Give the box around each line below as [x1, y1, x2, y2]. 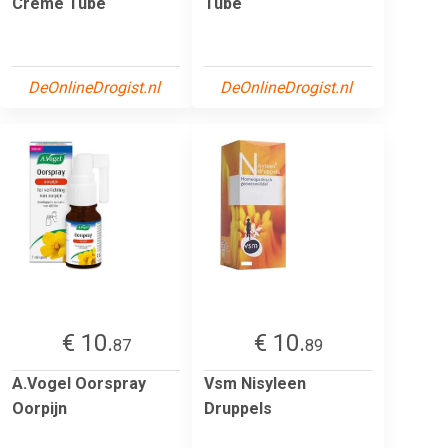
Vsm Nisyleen [204, 373, 306, 393]
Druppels [204, 398, 272, 418]
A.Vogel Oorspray [12, 373, 146, 393]
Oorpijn [12, 398, 67, 418]
